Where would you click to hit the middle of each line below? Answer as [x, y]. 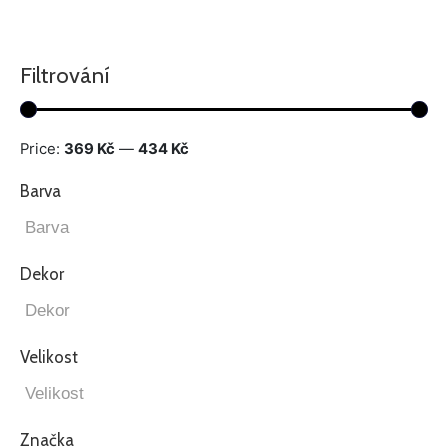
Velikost [49, 356]
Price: [42, 148]
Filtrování [65, 76]
